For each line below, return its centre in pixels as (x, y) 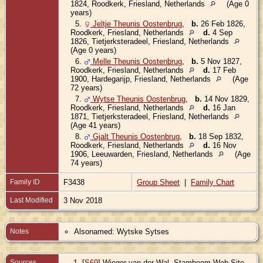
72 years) (86, 87)
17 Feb (223, 70)
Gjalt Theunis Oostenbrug (135, 136)
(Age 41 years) (95, 125)
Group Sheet (158, 182)
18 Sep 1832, (220, 136)
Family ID (25, 182)
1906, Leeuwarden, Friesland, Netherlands (143, 154)
